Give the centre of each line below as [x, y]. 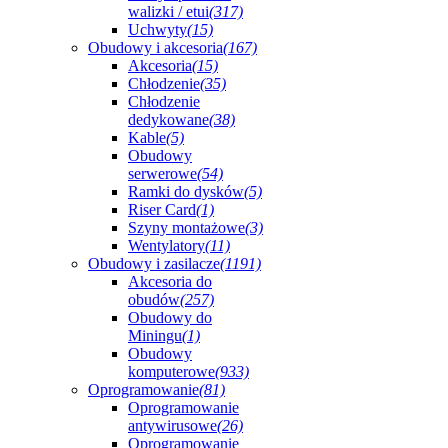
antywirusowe [172, 425]
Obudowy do [170, 317]
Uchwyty [157, 29]
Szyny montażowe [186, 227]
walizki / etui [168, 11]
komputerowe [171, 371]
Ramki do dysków [186, 191]
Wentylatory [166, 245]
